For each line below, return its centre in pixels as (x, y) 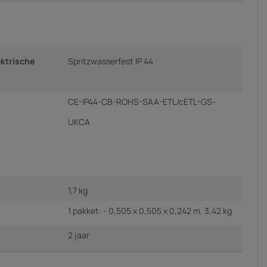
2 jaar (79, 235)
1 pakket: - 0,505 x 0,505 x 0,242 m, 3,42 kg (150, 210)
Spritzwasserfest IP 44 (111, 61)
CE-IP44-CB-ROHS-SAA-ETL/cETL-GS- (142, 101)
